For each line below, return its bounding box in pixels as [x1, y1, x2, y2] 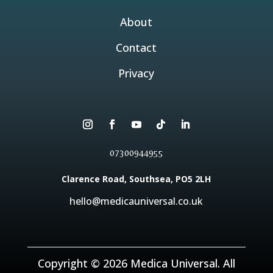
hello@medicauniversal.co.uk [69, 194, 204, 208]
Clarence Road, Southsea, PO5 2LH [62, 173, 211, 185]
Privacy [118, 66, 155, 81]
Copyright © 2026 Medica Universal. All [37, 256, 235, 271]
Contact [116, 40, 157, 55]
